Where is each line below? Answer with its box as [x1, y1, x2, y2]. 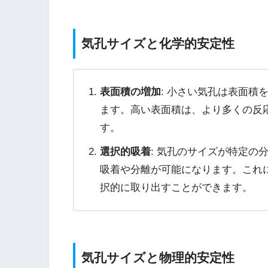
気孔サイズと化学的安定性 [81, 36, 234, 50]
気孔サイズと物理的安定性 [81, 251, 234, 265]
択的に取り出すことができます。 [99, 181, 252, 193]
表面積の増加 [99, 86, 161, 98]
